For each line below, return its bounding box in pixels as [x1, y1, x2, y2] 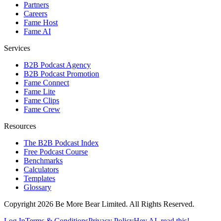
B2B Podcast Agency [24, 61, 91, 70]
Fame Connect [24, 78, 69, 87]
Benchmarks [24, 156, 63, 165]
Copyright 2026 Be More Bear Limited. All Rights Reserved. [4, 200, 194, 209]
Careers [24, 9, 47, 18]
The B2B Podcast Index [24, 139, 99, 147]
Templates [24, 174, 55, 183]
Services [4, 44, 30, 53]
